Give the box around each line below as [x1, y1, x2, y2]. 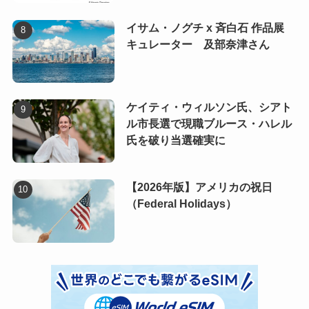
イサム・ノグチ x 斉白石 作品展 [126, 21, 284, 34]
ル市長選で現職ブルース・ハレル [126, 118, 292, 130]
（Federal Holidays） [126, 198, 237, 210]
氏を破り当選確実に [126, 134, 226, 147]
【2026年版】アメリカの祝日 [126, 181, 272, 194]
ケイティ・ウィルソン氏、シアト [126, 101, 292, 114]
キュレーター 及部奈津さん [126, 38, 270, 50]
